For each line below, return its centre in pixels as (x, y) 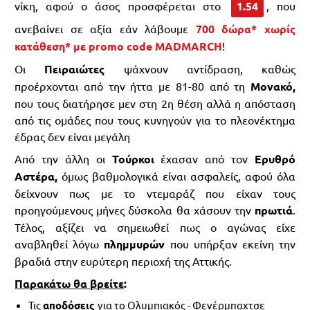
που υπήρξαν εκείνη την (233, 244)
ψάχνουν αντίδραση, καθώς (200, 69)
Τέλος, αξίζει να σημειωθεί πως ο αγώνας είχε (155, 227)
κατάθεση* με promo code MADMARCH (118, 46)
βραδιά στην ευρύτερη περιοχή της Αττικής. (123, 261)
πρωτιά (274, 210)
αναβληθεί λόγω (60, 244)
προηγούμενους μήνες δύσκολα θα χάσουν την (135, 210)
